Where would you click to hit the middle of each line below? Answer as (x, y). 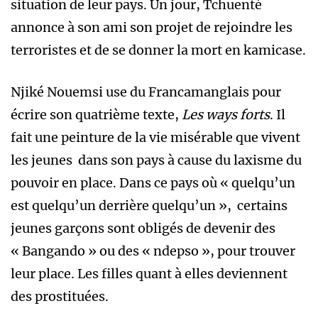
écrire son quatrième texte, (96, 115)
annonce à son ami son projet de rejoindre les (152, 28)
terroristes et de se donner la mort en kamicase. (158, 50)
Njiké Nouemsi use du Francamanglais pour (146, 92)
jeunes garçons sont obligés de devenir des (144, 229)
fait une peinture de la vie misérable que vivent (157, 138)
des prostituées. (60, 297)
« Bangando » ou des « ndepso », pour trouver (153, 251)
